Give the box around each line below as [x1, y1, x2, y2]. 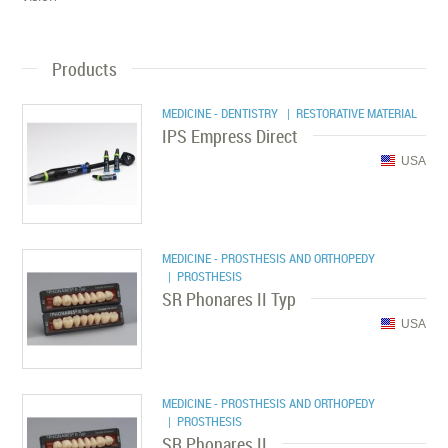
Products [52, 56, 118, 81]
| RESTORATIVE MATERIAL [281, 103, 418, 122]
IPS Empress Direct [162, 123, 299, 148]
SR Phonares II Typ [162, 286, 297, 311]
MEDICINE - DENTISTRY [162, 103, 282, 122]
